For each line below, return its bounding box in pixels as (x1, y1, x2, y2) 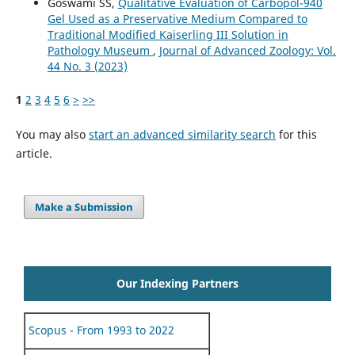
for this (275, 127, 317, 143)
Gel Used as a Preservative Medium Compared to (47, 11, 307, 27)
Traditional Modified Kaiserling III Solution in (47, 27, 288, 43)
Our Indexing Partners (116, 276, 239, 292)
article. (15, 146, 52, 162)
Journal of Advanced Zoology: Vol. (158, 43, 336, 59)
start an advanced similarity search (88, 127, 276, 143)
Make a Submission (35, 200, 134, 215)
